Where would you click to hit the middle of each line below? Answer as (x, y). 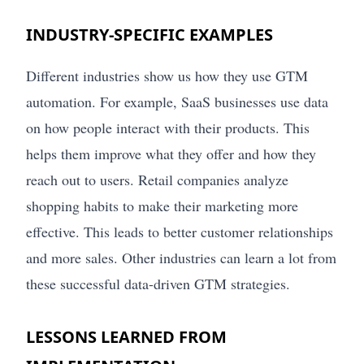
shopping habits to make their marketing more (162, 206)
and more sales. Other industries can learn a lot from (181, 258)
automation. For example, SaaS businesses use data (177, 102)
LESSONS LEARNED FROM (126, 337)
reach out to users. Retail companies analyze (157, 180)
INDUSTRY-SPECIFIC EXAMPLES (149, 35)
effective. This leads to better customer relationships (180, 232)
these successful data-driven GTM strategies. (158, 284)
